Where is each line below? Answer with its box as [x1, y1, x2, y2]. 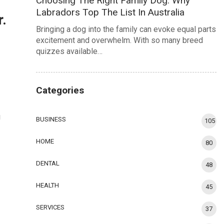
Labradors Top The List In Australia [36, 6, 185, 18]
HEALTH [36, 181, 59, 189]
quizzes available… [36, 46, 103, 56]
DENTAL [36, 159, 60, 167]
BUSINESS [36, 115, 66, 123]
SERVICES [36, 203, 65, 211]
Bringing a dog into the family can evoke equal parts [36, 24, 216, 34]
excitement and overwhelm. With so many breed [36, 35, 203, 45]
